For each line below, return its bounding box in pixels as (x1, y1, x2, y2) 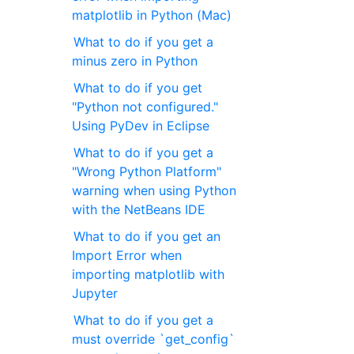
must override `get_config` (72, 331, 235, 348)
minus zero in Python (72, 53, 198, 70)
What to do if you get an (73, 228, 221, 245)
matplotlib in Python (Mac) (72, 7, 232, 24)
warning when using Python (72, 183, 237, 199)
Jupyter (72, 285, 119, 302)
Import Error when (72, 247, 183, 264)
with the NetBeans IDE (72, 201, 206, 218)
